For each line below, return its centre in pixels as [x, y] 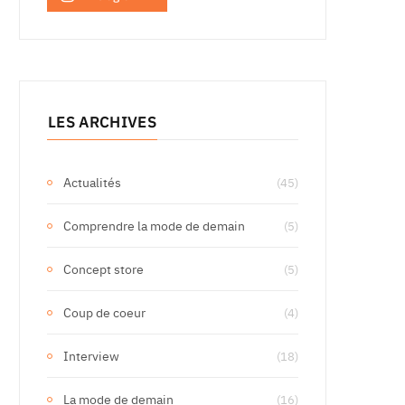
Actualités [92, 182]
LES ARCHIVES [102, 122]
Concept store [104, 269]
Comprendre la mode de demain [154, 226]
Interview [91, 356]
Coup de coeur [104, 312]
